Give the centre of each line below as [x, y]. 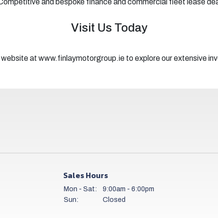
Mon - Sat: [80, 189]
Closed [114, 200]
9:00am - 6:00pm [128, 189]
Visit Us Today [109, 28]
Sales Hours [85, 175]
